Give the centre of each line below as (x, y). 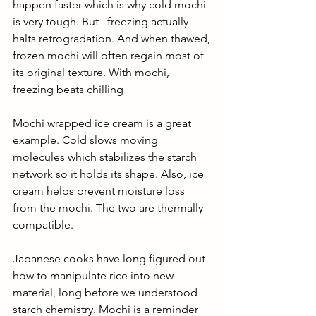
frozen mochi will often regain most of (110, 55)
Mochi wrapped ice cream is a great (103, 123)
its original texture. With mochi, (92, 72)
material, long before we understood (107, 292)
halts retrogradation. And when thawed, (113, 38)
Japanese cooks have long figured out (110, 258)
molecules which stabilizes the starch (106, 157)
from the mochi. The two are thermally (109, 207)
